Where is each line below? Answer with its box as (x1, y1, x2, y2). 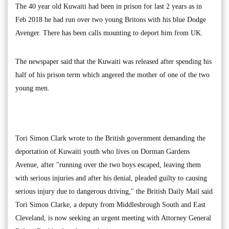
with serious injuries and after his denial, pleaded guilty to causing (15, 174, 207, 182)
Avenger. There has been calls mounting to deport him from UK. (15, 29, 203, 37)
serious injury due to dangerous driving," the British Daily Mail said (15, 187, 213, 195)
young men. (15, 84, 50, 92)
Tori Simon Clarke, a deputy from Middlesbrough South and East (15, 200, 205, 209)
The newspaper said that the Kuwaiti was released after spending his (15, 57, 212, 65)
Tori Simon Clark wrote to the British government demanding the (15, 134, 205, 142)
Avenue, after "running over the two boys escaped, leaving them (15, 161, 201, 169)
